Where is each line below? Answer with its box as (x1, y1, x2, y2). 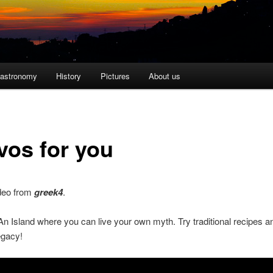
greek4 (34, 185, 63, 199)
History (56, 69, 82, 82)
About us (149, 69, 181, 82)
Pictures (100, 69, 130, 82)
